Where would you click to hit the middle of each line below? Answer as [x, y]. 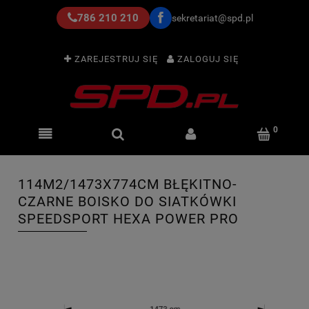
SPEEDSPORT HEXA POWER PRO [128, 219]
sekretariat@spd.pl [212, 18]
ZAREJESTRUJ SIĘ [116, 59]
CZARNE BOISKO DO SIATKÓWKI [127, 201]
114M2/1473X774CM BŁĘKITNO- [128, 184]
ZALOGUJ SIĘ [208, 59]
